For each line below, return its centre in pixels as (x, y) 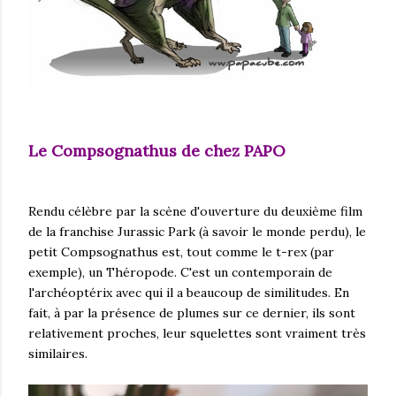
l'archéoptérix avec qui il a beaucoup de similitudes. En (189, 292)
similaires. (58, 353)
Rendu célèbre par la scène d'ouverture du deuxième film (195, 211)
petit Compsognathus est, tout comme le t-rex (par (181, 251)
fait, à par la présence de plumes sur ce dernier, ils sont (192, 312)
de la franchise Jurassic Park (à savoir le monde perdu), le (197, 231)
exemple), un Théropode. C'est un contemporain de (180, 272)
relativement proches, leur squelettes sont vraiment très (197, 333)
